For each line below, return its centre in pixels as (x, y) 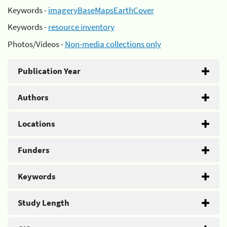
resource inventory (81, 27)
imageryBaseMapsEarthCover (101, 10)
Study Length (44, 202)
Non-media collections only (113, 44)
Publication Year (49, 71)
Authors (33, 97)
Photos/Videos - (36, 44)
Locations (36, 123)
